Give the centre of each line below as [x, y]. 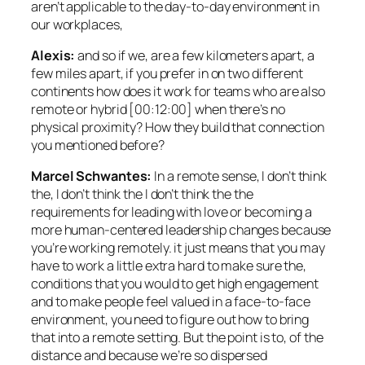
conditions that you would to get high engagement [175, 284]
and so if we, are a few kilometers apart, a [195, 55]
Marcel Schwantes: [92, 176]
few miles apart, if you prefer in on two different [167, 73]
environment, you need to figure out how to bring [170, 320]
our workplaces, [77, 24]
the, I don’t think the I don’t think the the [142, 194]
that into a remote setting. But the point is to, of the [177, 338]
